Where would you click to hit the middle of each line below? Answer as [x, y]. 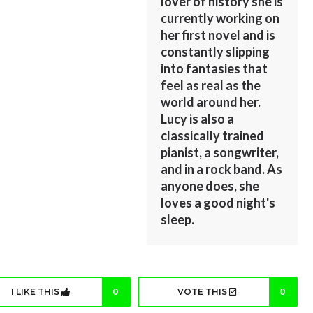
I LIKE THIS [36, 291]
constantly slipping [216, 51]
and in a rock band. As [222, 169]
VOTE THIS [204, 291]
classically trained [213, 135]
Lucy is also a [198, 118]
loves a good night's [218, 202]
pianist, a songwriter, [220, 152]
